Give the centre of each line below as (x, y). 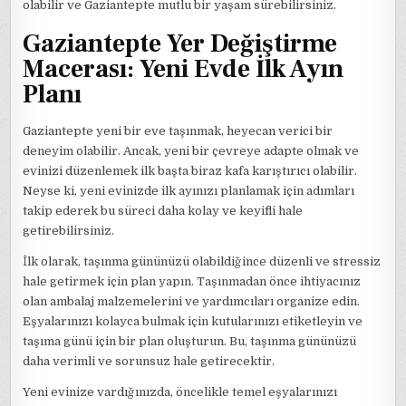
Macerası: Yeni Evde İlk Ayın (184, 68)
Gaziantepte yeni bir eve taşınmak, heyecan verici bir (178, 131)
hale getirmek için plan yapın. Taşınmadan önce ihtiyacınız (192, 282)
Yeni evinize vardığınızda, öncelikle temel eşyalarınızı (180, 392)
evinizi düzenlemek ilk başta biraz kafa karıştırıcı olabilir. (190, 171)
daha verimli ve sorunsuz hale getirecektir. (149, 362)
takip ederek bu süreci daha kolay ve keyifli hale (163, 211)
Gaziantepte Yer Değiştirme (180, 43)
